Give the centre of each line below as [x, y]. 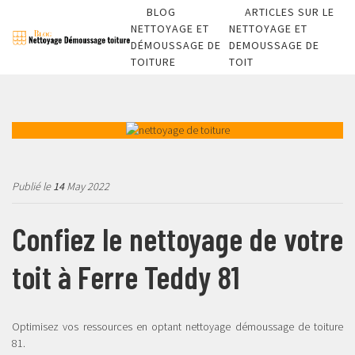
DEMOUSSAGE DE [274, 45]
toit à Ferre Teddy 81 [126, 277]
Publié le [32, 186]
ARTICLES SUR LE [290, 12]
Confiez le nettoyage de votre [177, 239]
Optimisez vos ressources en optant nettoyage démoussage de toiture [177, 326]
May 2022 [87, 186]
